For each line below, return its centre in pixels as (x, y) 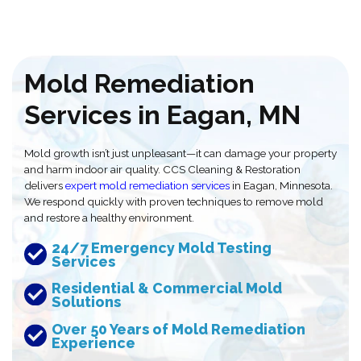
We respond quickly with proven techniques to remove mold (174, 201)
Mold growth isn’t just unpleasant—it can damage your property (180, 153)
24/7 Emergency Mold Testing (162, 248)
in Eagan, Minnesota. (281, 185)
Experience (94, 342)
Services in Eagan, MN (162, 115)
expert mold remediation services (147, 185)
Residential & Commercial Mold (167, 288)
